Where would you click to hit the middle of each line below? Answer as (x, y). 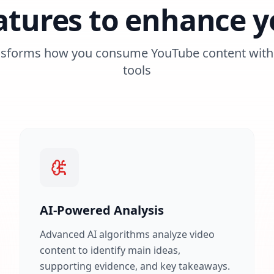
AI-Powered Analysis (102, 210)
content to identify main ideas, (110, 250)
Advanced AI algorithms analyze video (127, 234)
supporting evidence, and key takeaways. (135, 266)
